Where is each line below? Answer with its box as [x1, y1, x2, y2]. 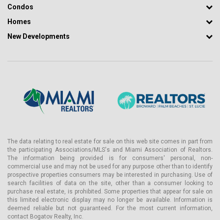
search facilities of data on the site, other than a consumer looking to [7, 179, 213, 187]
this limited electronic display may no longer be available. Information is [7, 196, 213, 203]
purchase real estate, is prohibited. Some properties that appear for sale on [7, 188, 213, 195]
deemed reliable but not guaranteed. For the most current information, [7, 204, 213, 212]
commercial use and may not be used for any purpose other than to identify [7, 163, 213, 170]
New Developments [7, 32, 70, 40]
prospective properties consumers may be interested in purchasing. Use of [7, 171, 213, 178]
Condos [7, 3, 33, 11]
